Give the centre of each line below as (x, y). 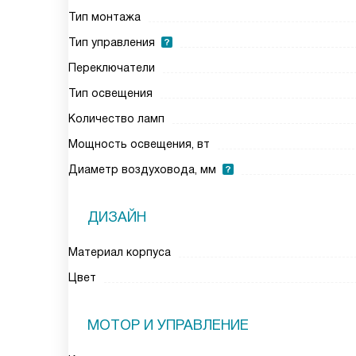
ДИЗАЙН (117, 217)
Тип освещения (110, 93)
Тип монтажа (104, 17)
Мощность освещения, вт (139, 144)
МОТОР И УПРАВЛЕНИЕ (168, 325)
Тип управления (112, 42)
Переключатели (112, 68)
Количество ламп (116, 118)
